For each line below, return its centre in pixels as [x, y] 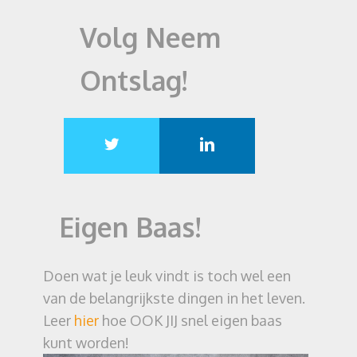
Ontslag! [133, 80]
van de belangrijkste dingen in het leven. [174, 298]
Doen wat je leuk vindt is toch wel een [167, 276]
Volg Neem [150, 37]
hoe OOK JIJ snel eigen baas [190, 320]
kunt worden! [86, 343]
